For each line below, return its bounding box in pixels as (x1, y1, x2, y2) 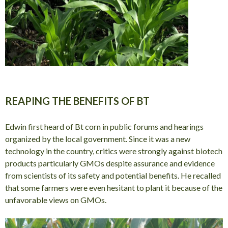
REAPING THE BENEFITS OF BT (5, 94, 150, 107)
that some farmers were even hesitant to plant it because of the (5, 182, 222, 192)
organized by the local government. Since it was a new (5, 133, 190, 144)
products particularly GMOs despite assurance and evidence (5, 158, 215, 168)
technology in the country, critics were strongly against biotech (5, 146, 222, 156)
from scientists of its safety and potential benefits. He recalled (5, 170, 221, 180)
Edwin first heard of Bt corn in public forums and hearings (5, 121, 204, 131)
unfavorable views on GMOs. (5, 194, 106, 205)
